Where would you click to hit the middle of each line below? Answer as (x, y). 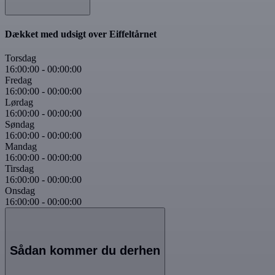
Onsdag (20, 190)
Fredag (18, 80)
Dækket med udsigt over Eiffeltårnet (81, 34)
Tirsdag (19, 168)
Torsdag (21, 58)
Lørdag (19, 102)
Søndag (20, 124)
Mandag (21, 146)
